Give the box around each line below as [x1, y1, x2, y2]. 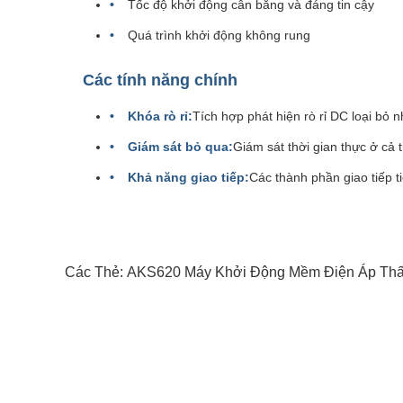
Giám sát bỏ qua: [128, 139, 233, 154]
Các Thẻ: [65, 264, 127, 280]
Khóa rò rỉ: [128, 109, 193, 123]
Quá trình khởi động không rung [128, 28, 310, 42]
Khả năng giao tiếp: [128, 170, 249, 184]
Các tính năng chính [83, 71, 237, 89]
